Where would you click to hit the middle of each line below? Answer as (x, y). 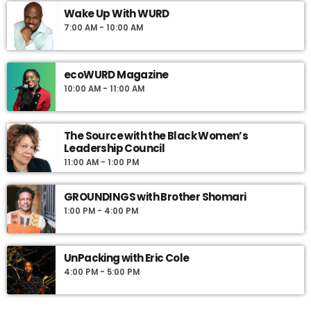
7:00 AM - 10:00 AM (103, 27)
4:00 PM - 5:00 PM (102, 272)
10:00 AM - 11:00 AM (104, 89)
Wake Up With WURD (117, 13)
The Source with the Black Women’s (156, 135)
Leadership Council (115, 148)
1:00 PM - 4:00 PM (101, 211)
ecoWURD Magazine (116, 74)
